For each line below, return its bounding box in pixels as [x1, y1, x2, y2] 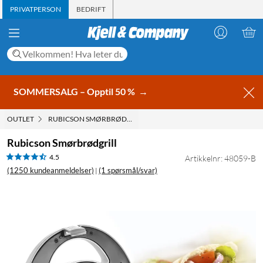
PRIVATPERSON [10, 5, 61, 14]
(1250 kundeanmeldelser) [7, 165, 94, 175]
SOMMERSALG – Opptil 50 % [14, 85, 137, 97]
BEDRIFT [76, 5, 106, 14]
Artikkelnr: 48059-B [185, 153, 256, 163]
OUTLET [7, 114, 34, 123]
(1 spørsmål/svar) [99, 165, 157, 175]
